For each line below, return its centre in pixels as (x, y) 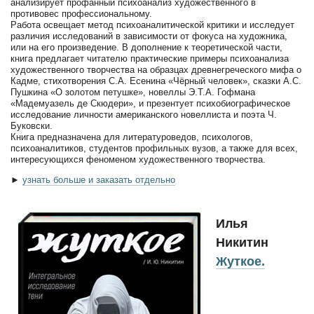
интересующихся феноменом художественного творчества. (138, 160)
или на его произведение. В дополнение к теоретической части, (146, 48)
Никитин (242, 243)
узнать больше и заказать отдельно (99, 180)
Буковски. (32, 126)
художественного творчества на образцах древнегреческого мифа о (156, 70)
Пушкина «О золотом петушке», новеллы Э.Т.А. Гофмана (133, 93)
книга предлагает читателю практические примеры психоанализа (150, 59)
